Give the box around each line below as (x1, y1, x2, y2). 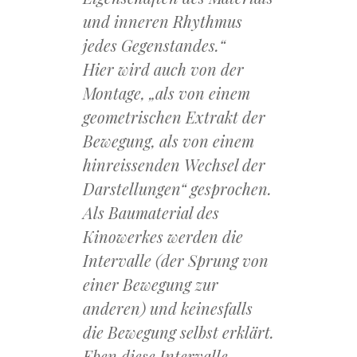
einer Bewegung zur (83, 273, 218, 296)
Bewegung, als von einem (83, 130, 254, 152)
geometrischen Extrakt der (83, 106, 265, 128)
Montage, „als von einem (83, 82, 250, 104)
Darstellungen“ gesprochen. (83, 178, 272, 200)
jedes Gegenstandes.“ (83, 34, 226, 57)
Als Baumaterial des (83, 202, 219, 224)
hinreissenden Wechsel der (83, 154, 265, 176)
